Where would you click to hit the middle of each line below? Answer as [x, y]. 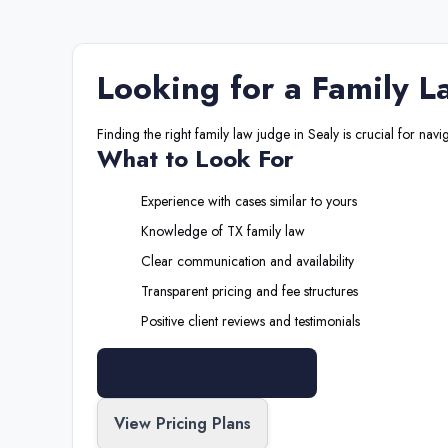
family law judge [242, 134]
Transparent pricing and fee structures [249, 291]
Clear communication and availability [247, 261]
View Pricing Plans [182, 423]
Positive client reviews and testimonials [250, 321]
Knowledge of [184, 231]
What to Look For [195, 158]
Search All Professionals [215, 372]
